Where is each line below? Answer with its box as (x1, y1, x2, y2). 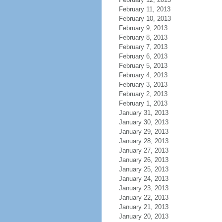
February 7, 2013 (118, 43, 167, 51)
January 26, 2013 (118, 156, 168, 164)
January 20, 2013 (118, 213, 168, 220)
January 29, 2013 (118, 128, 168, 135)
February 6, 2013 (118, 53, 167, 60)
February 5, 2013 (118, 62, 167, 69)
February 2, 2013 (118, 90, 167, 98)
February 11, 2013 (118, 5, 170, 13)
